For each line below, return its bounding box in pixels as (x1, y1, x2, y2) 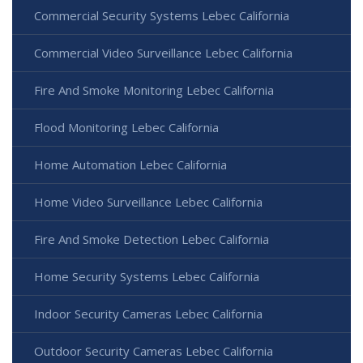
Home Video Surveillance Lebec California (34, 193, 263, 210)
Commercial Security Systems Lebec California (34, 6, 289, 23)
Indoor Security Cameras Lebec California (34, 305, 263, 322)
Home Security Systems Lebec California (34, 267, 259, 284)
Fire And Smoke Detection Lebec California (34, 230, 269, 247)
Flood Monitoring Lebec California (34, 118, 219, 135)
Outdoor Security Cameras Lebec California (34, 342, 273, 359)
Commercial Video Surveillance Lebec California (34, 44, 293, 61)
